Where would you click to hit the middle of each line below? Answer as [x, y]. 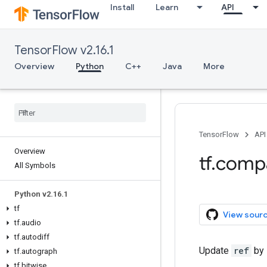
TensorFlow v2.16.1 [64, 50]
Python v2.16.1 [41, 194]
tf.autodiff [32, 237]
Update [215, 251]
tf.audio [28, 223]
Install [122, 7]
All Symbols [35, 165]
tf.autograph [36, 251]
